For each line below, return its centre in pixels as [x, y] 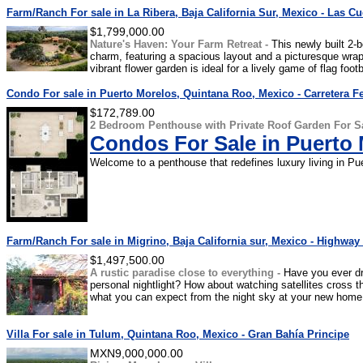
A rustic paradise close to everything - [187, 273]
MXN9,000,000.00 [137, 354]
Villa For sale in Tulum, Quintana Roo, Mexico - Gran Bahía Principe [178, 334]
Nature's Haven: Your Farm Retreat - [181, 44]
